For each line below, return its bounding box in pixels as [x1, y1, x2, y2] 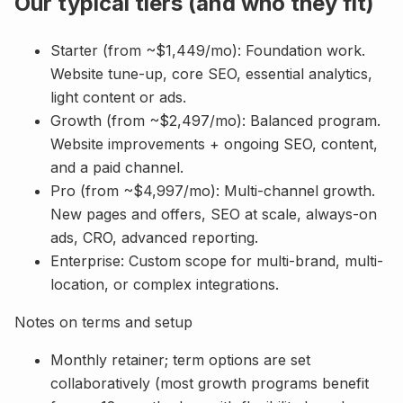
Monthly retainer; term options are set [50, 350, 310, 369]
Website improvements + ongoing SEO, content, [50, 134, 378, 153]
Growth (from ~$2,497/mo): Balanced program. [50, 111, 381, 130]
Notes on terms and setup [14, 312, 193, 331]
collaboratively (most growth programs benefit [50, 373, 369, 392]
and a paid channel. [50, 157, 184, 176]
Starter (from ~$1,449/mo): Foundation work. [50, 40, 365, 59]
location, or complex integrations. [50, 274, 279, 293]
